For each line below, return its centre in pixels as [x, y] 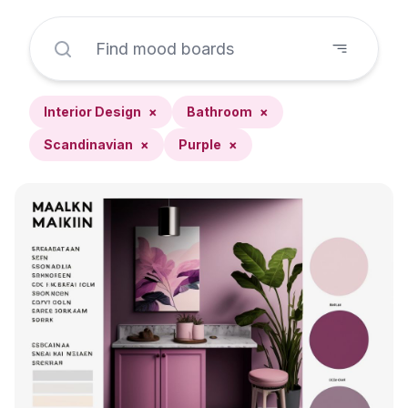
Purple [200, 144]
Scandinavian [88, 144]
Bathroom [219, 112]
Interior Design [92, 112]
